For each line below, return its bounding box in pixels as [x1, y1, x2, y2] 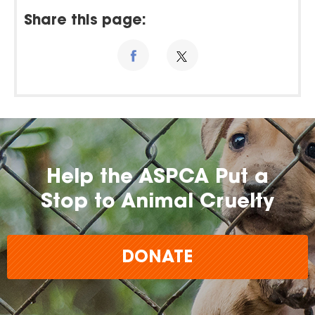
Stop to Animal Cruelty [40, 193, 274, 213]
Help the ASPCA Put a [46, 168, 269, 188]
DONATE [122, 250, 193, 267]
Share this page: [24, 14, 146, 29]
